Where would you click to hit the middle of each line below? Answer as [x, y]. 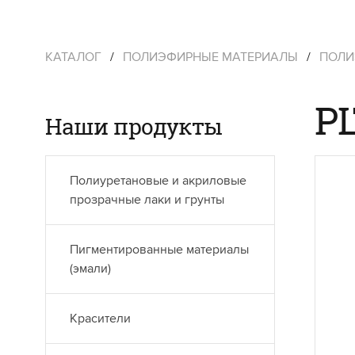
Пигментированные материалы [159, 250]
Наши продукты [134, 127]
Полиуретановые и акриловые [158, 181]
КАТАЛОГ [73, 57]
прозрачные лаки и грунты [147, 200]
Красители [100, 319]
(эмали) [90, 269]
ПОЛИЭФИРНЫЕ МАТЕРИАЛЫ [210, 57]
